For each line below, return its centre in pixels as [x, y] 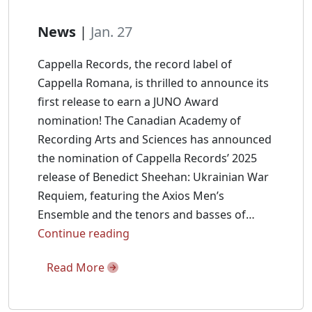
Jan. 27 [111, 32]
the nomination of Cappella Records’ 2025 [147, 158]
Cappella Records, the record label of [135, 64]
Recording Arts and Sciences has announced [155, 139]
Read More [77, 267]
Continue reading [84, 233]
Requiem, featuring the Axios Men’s [131, 196]
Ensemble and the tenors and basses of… [146, 214]
